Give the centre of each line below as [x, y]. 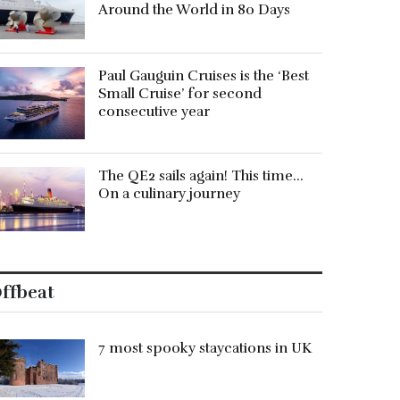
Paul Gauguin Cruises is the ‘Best [204, 76]
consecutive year [154, 112]
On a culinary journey [170, 194]
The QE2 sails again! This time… [201, 176]
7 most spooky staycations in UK [205, 349]
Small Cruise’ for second [180, 94]
